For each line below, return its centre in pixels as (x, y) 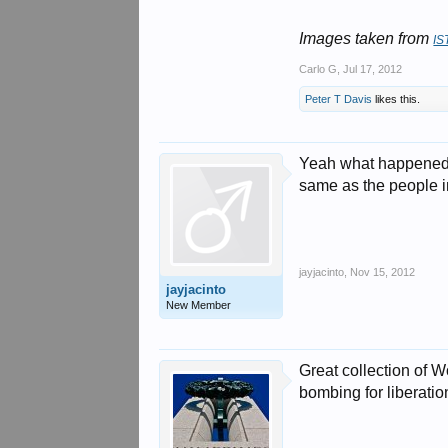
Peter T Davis (339, 99)
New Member (199, 305)
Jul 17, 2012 (373, 69)
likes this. (396, 99)
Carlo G (318, 69)
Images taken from (366, 38)
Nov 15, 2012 (383, 272)
